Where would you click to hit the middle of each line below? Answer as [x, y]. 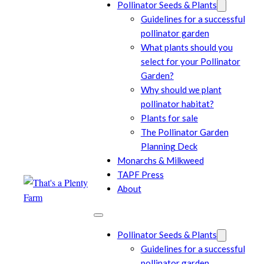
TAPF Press [140, 174]
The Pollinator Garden [184, 132]
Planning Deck [169, 146]
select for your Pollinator [190, 61]
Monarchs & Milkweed [160, 160]
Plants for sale [169, 118]
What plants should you [187, 47]
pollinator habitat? [177, 103]
